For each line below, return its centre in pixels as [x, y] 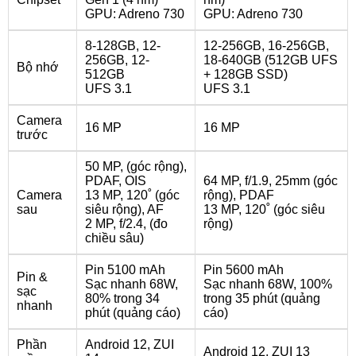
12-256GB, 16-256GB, [266, 46]
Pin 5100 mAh [125, 270]
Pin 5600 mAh [244, 270]
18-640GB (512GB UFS [271, 60]
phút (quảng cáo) [133, 313]
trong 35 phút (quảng [262, 298]
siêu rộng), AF [124, 209]
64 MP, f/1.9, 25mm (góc [271, 181]
